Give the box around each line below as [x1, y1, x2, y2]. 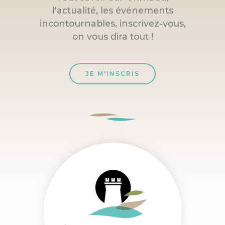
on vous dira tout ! [72, 31, 153, 42]
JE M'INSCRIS [85, 69, 140, 77]
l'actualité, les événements [52, 5, 173, 16]
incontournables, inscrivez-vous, [39, 18, 186, 29]
